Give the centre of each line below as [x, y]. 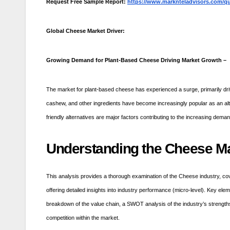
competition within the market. [83, 218]
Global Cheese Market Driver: [85, 31]
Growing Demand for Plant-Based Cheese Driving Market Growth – [136, 60]
